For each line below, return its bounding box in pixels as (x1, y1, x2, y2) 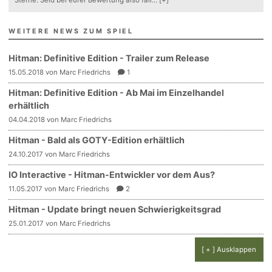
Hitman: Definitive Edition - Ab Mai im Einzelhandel (8, 87, 225, 98)
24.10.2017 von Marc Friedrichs (8, 149, 110, 158)
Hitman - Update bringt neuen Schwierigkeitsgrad (8, 203, 222, 214)
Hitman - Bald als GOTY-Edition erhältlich (8, 134, 185, 145)
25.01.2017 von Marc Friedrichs (8, 219, 111, 228)
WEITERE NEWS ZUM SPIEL (8, 27, 134, 35)
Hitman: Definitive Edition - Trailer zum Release (8, 52, 210, 63)
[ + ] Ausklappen (202, 245, 257, 254)
